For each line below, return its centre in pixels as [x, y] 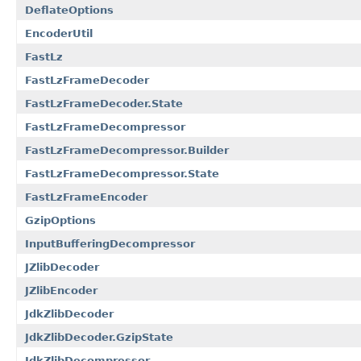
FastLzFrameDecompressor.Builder [127, 150]
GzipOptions [60, 220]
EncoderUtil [59, 33]
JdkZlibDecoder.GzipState [99, 337]
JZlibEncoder [61, 290]
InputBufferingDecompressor [110, 243]
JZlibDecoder [62, 267]
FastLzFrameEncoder [86, 197]
